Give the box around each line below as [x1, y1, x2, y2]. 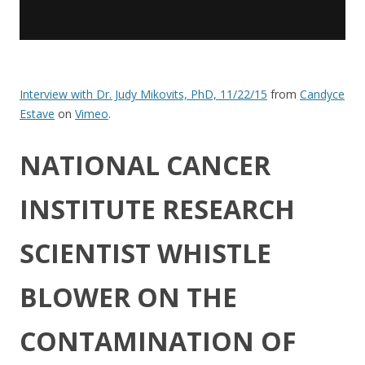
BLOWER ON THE [20, 279, 237, 314]
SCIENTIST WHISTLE [20, 235, 271, 270]
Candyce [300, 86, 345, 102]
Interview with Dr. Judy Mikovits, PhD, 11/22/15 [20, 86, 267, 102]
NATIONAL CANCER [20, 147, 270, 182]
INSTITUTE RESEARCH [20, 191, 295, 226]
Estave [20, 106, 55, 121]
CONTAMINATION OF [20, 323, 297, 358]
